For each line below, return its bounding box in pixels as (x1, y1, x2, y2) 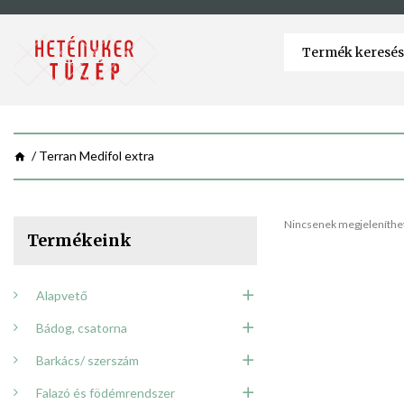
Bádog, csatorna (36, 320, 127, 336)
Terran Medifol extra (39, 148, 154, 164)
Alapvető (36, 288, 87, 304)
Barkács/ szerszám (36, 353, 139, 369)
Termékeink (27, 230, 132, 252)
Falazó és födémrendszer (36, 385, 175, 401)
